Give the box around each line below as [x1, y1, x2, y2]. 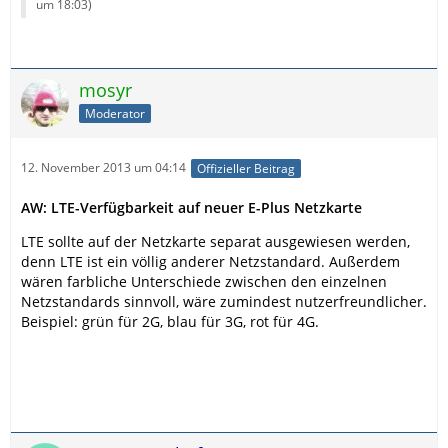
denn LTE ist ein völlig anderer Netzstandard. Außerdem [21, 251, 400, 271]
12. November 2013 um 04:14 [21, 159, 186, 177]
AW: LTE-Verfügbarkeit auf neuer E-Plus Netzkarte [21, 197, 362, 217]
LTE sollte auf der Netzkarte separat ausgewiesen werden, [21, 231, 410, 251]
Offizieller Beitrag [197, 159, 295, 177]
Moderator [85, 105, 145, 123]
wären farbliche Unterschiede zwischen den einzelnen [21, 271, 387, 291]
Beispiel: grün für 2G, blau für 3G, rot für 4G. [21, 311, 319, 331]
